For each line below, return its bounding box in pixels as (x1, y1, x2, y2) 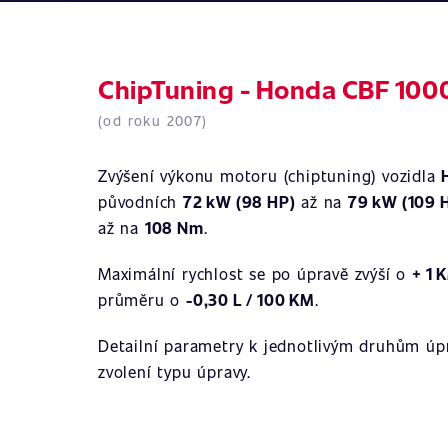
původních (98, 191, 184, 212)
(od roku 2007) (98, 111, 208, 130)
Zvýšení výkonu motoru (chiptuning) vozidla (98, 165, 442, 186)
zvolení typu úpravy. (98, 361, 252, 382)
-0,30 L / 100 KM (186, 289, 315, 310)
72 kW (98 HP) (183, 191, 296, 212)
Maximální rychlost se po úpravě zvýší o (98, 263, 412, 284)
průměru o (98, 289, 187, 310)
